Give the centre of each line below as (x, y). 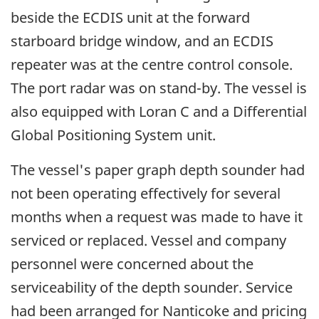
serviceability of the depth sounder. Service (152, 287)
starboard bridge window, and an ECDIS (142, 41)
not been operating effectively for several (146, 193)
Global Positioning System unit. (113, 135)
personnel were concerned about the (132, 263)
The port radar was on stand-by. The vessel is (159, 88)
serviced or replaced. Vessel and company (148, 240)
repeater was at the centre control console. (152, 64)
